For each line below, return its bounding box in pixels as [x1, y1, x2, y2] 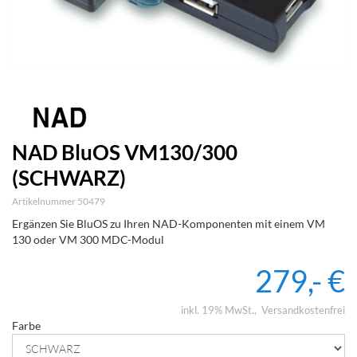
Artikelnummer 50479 [12, 195, 105, 208]
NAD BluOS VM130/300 [12, 139, 237, 166]
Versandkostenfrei [261, 304, 345, 317]
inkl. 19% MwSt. [181, 304, 254, 317]
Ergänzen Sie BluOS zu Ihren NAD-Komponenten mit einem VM [12, 217, 325, 231]
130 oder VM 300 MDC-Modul [12, 233, 164, 247]
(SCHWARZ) [12, 165, 126, 191]
